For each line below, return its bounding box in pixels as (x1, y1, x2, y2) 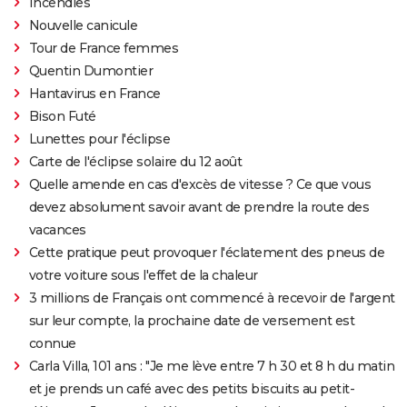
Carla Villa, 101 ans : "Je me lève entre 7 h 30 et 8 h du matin (28, 358, 395, 375)
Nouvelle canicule (28, 17, 138, 35)
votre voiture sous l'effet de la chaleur (28, 267, 258, 284)
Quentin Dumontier (28, 63, 154, 80)
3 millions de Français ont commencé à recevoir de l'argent (28, 290, 395, 307)
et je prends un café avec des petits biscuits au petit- (28, 381, 355, 398)
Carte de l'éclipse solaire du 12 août (28, 154, 243, 171)
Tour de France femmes (28, 40, 179, 57)
